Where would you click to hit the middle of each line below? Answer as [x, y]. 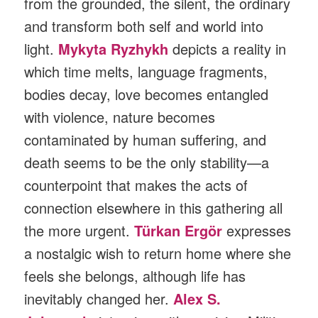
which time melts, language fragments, [146, 71]
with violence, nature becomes [120, 116]
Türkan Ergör [179, 230]
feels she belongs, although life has [135, 275]
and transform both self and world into [144, 26]
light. [42, 48]
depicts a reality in [227, 48]
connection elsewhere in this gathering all [154, 207]
